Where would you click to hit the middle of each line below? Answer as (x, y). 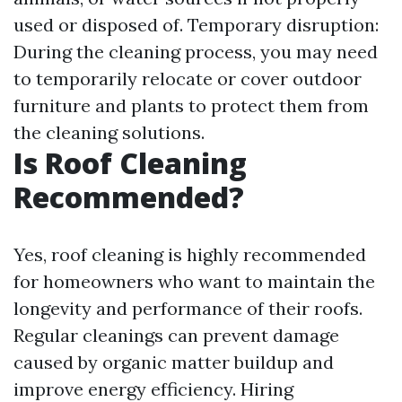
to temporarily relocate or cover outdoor (188, 79)
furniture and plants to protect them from (191, 105)
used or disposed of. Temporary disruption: (196, 25)
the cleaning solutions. (109, 132)
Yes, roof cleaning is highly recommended (190, 254)
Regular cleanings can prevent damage (176, 335)
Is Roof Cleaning (130, 163)
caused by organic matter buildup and (174, 362)
